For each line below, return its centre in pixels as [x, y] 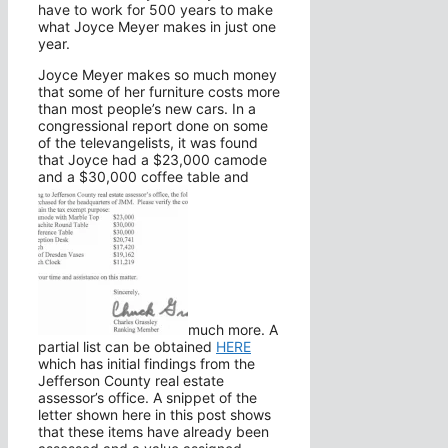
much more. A [233, 330]
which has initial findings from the [146, 364]
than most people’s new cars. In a [147, 109]
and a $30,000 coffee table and [143, 177]
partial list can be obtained [127, 347]
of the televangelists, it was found [148, 143]
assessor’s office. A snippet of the [147, 398]
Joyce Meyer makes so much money [157, 75]
